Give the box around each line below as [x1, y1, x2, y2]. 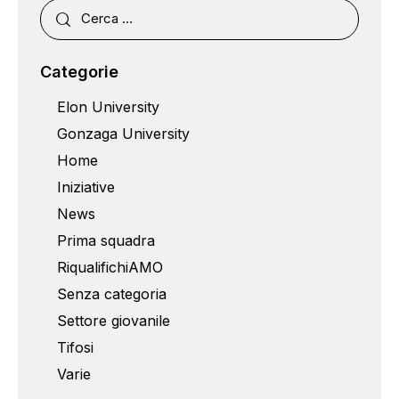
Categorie [40, 61, 118, 81]
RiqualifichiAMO [57, 258, 164, 277]
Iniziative [57, 178, 116, 197]
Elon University [57, 98, 160, 117]
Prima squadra [57, 232, 156, 250]
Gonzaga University [57, 125, 191, 143]
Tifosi [57, 338, 94, 357]
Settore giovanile [57, 312, 171, 330]
